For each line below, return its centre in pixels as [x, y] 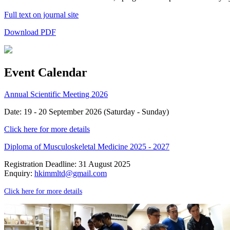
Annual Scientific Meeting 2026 [56, 94]
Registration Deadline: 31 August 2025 [67, 164]
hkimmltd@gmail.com [71, 173]
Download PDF [30, 32]
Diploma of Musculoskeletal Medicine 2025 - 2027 [87, 146]
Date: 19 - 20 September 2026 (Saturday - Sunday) [87, 111]
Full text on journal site [41, 15]
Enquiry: [19, 173]
